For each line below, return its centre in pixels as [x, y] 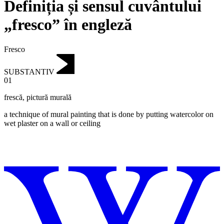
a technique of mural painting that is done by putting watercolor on [109, 114]
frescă [13, 97]
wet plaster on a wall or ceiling [52, 123]
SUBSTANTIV [29, 71]
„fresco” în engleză [68, 25]
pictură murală [49, 97]
